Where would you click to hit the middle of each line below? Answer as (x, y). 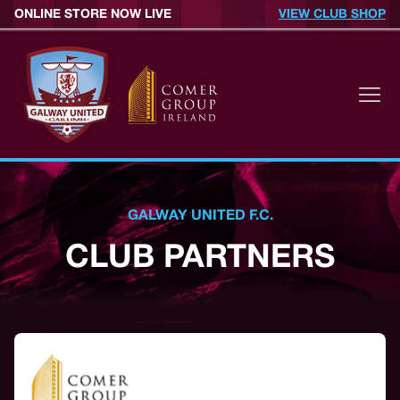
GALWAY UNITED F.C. (200, 216)
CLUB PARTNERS (200, 258)
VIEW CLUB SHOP (332, 15)
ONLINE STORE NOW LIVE (93, 15)
